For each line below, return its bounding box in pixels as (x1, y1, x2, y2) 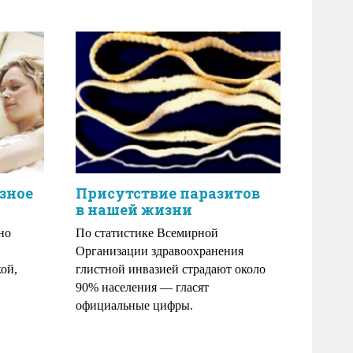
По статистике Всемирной (76, 226, 218, 240)
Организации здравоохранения (76, 244, 243, 258)
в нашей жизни (76, 200, 192, 219)
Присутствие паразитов (76, 184, 260, 203)
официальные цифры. (76, 299, 193, 312)
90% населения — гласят (76, 281, 209, 294)
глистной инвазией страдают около (76, 262, 266, 276)
